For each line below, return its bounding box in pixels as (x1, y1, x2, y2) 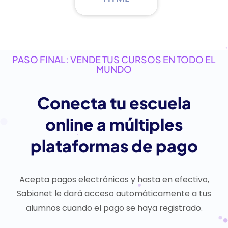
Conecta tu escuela (37, 93, 191, 113)
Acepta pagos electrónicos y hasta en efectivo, (19, 174, 209, 186)
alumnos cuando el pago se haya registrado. (25, 202, 203, 214)
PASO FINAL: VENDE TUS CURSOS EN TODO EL (12, 53, 216, 66)
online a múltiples (45, 114, 183, 135)
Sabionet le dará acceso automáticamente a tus (17, 188, 211, 200)
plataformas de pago (30, 135, 198, 156)
